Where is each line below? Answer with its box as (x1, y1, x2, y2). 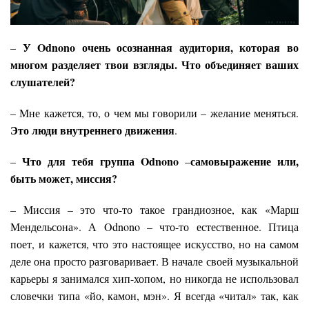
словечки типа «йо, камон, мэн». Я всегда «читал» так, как (10, 288, 299, 303)
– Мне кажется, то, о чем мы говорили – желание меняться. (10, 106, 299, 121)
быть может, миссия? (10, 170, 117, 187)
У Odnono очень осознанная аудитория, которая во (22, 39, 299, 56)
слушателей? (10, 74, 75, 90)
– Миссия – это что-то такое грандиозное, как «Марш (10, 202, 299, 217)
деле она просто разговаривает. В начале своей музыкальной (10, 254, 299, 269)
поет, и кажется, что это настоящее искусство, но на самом (10, 237, 299, 252)
